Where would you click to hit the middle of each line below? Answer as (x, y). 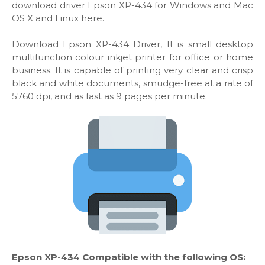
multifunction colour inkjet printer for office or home (132, 57)
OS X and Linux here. (58, 18)
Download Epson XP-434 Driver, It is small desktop (132, 44)
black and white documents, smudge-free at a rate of (132, 83)
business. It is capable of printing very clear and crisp (132, 70)
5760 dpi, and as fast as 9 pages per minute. (109, 96)
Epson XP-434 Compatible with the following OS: (129, 257)
